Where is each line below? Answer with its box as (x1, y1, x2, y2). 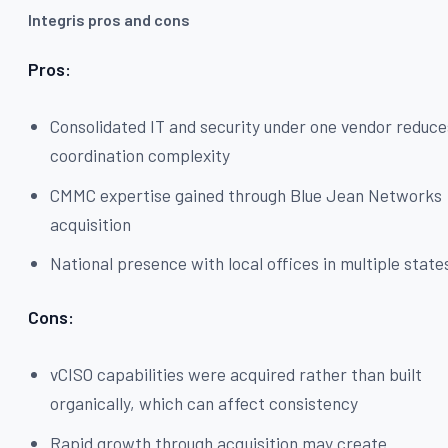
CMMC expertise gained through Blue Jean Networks (50, 183, 443, 206)
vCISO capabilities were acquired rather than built (50, 363, 423, 386)
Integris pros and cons (28, 10, 190, 30)
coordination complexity (50, 144, 231, 167)
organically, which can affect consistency (50, 392, 359, 415)
